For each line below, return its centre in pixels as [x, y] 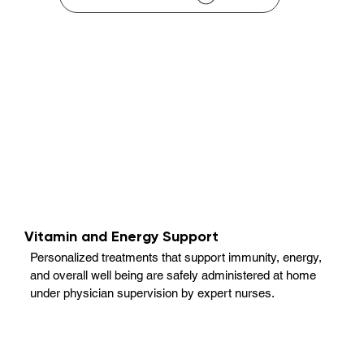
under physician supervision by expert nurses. [153, 292]
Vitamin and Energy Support [122, 236]
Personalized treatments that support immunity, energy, [176, 257]
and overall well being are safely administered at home [173, 275]
